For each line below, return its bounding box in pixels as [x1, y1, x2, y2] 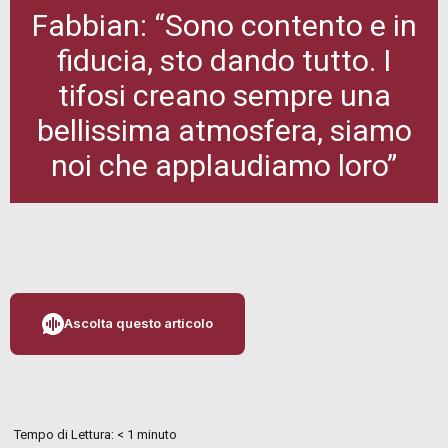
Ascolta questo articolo [64, 315, 213, 332]
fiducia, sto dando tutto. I [57, 42, 391, 78]
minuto [137, 426, 178, 442]
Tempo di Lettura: [14, 426, 118, 442]
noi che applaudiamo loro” [51, 147, 397, 183]
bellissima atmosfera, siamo [36, 112, 412, 148]
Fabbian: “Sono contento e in [31, 7, 417, 43]
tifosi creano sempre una [57, 77, 391, 113]
